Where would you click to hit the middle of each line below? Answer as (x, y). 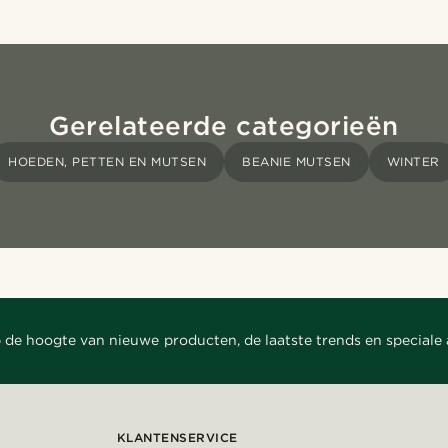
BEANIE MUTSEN (296, 161)
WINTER (413, 161)
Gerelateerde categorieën (224, 125)
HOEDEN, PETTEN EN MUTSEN (107, 161)
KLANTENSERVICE (177, 437)
